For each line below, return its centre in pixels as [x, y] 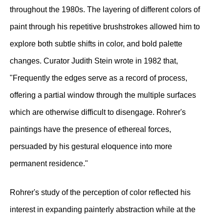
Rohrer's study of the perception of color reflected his [100, 192]
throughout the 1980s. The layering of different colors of [105, 9]
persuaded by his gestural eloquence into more [91, 146]
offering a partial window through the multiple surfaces [103, 95]
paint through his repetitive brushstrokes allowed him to [105, 26]
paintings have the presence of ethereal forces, [90, 129]
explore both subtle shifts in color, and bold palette [96, 44]
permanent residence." [49, 163]
